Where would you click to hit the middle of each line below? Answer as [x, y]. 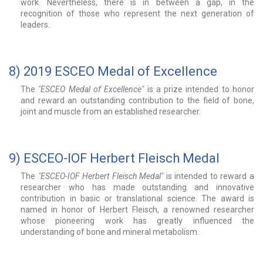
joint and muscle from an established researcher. [111, 112]
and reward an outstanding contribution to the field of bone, [137, 101]
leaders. [35, 25]
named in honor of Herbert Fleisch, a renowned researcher [137, 210]
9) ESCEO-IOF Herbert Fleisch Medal [114, 159]
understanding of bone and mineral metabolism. [110, 232]
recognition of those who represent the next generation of [137, 14]
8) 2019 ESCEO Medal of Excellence [113, 72]
